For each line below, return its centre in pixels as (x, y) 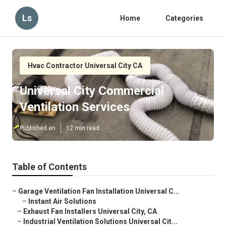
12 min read (83, 128)
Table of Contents (49, 167)
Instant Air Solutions (62, 202)
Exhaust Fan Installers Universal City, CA (90, 212)
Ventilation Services (75, 107)
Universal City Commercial (92, 91)
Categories (184, 18)
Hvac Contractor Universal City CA (85, 66)
